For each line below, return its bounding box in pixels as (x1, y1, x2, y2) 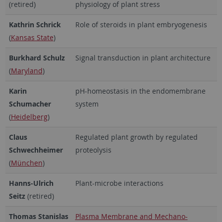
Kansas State (10, 32, 54, 42)
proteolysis (75, 145, 111, 155)
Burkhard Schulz (8, 53, 65, 62)
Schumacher (8, 99, 51, 109)
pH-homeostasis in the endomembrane (75, 86, 206, 96)
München (10, 158, 43, 167)
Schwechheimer (8, 145, 63, 155)
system (75, 99, 99, 109)
